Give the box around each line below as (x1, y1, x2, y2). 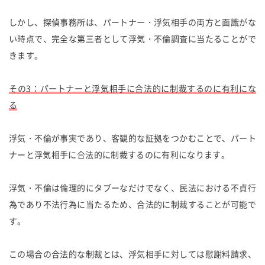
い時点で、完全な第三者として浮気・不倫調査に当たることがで (9, 32, 256, 44)
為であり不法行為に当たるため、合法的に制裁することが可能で (9, 198, 256, 210)
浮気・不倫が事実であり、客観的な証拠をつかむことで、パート (9, 131, 256, 144)
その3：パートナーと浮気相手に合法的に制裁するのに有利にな (9, 82, 256, 94)
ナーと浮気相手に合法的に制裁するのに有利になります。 (9, 148, 230, 160)
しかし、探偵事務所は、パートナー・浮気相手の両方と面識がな (9, 15, 256, 28)
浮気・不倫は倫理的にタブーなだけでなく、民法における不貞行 (9, 181, 256, 193)
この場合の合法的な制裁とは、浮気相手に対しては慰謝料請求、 (9, 247, 256, 260)
